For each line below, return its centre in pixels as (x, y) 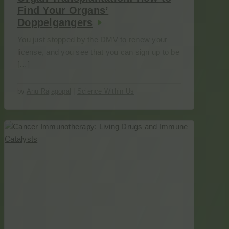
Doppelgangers (55, 22)
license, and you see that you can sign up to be (98, 52)
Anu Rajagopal (49, 91)
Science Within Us (105, 91)
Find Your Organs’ (63, 10)
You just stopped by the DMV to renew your (93, 40)
